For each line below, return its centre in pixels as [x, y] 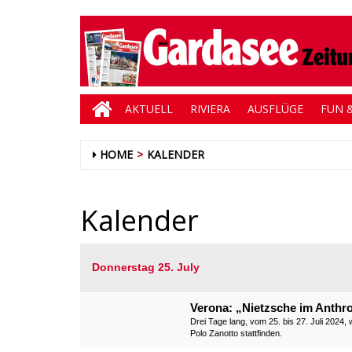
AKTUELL [149, 109]
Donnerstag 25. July [146, 267]
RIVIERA [210, 109]
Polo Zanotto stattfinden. [236, 333]
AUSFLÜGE [275, 109]
